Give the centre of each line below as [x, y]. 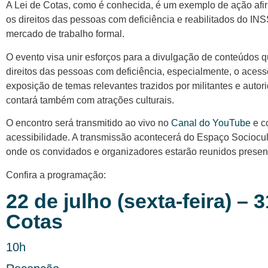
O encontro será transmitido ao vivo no [89, 123]
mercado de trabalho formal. [68, 34]
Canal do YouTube [212, 123]
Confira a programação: [56, 175]
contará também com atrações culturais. [90, 100]
